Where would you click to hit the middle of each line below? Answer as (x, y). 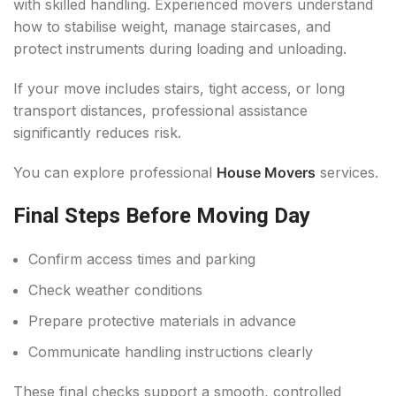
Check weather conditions (115, 290)
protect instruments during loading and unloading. (180, 49)
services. (349, 173)
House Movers (266, 173)
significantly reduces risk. (97, 133)
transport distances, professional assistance (160, 111)
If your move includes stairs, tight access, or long (179, 89)
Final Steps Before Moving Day (162, 216)
